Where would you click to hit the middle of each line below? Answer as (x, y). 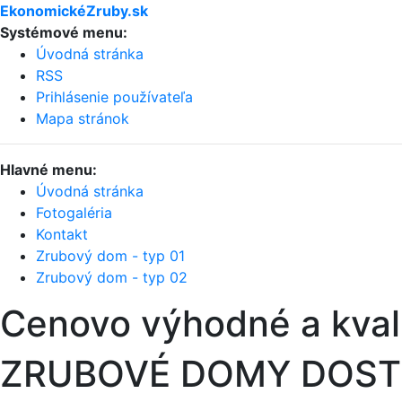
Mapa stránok (83, 118)
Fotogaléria (74, 213)
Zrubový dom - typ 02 (112, 277)
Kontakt (62, 234)
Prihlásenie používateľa (114, 97)
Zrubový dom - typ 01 (110, 256)
